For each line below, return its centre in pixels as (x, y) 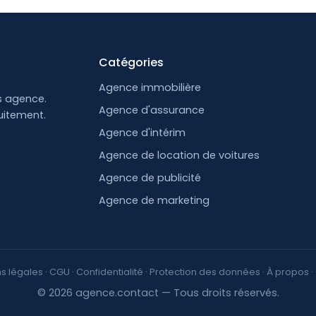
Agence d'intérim (142, 133)
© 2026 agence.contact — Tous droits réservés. (158, 293)
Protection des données (205, 272)
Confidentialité (109, 272)
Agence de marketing (154, 200)
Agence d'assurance (152, 110)
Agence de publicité (150, 178)
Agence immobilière (150, 87)
